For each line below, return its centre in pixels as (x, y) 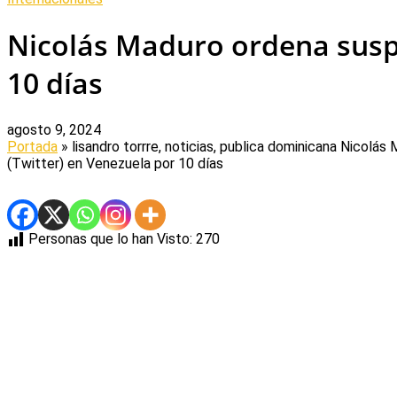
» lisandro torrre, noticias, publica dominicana (199, 146)
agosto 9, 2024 (54, 129)
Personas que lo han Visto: (110, 238)
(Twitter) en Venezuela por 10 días (115, 163)
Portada (32, 146)
